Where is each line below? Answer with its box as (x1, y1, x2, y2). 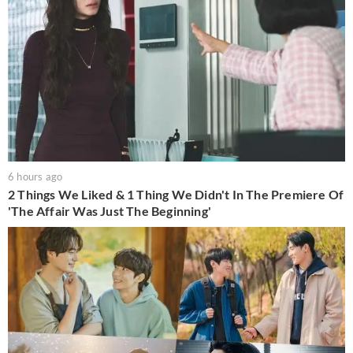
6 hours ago (8, 170, 63, 184)
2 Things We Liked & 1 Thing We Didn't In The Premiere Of (8, 187, 344, 203)
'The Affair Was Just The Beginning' (8, 203, 211, 219)
